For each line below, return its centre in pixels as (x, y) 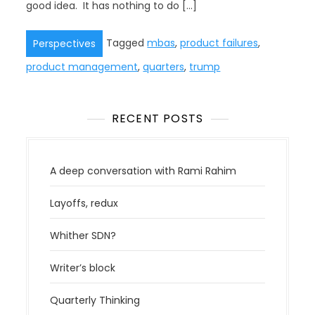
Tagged (127, 43)
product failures (219, 43)
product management (82, 67)
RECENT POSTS (157, 118)
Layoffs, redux (84, 203)
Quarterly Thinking (95, 300)
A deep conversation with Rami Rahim (143, 171)
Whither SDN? (83, 236)
